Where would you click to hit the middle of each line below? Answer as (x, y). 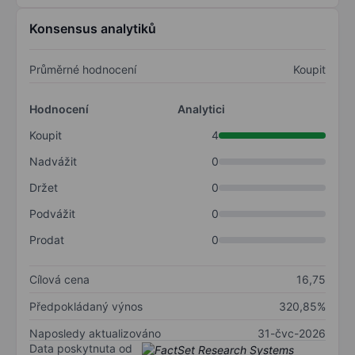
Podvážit (52, 214)
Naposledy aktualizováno (95, 334)
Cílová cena (59, 280)
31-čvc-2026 (292, 334)
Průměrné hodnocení (83, 70)
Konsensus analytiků (93, 29)
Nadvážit (53, 162)
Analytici (201, 109)
